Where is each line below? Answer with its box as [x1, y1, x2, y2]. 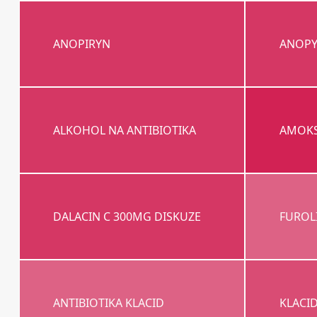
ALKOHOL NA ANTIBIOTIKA [53, 122, 197, 139]
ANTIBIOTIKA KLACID [53, 295, 165, 311]
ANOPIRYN [53, 36, 111, 52]
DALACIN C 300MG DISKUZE [53, 209, 202, 225]
